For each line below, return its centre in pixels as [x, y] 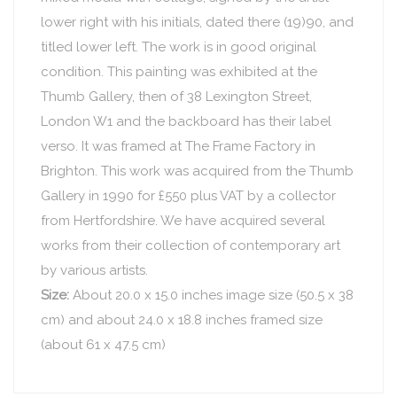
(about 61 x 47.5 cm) [103, 344]
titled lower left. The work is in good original [179, 47]
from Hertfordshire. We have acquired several [183, 220]
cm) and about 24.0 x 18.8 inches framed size [182, 319]
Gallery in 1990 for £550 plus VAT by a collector [188, 195]
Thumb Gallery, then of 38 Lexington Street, [176, 96]
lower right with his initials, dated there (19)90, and [197, 22]
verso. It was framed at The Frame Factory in [178, 146]
